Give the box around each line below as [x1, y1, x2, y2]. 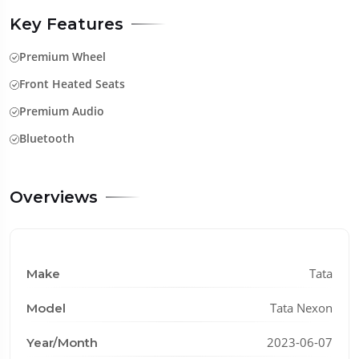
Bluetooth [19, 131, 75, 147]
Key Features [10, 14, 123, 34]
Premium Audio [19, 103, 104, 119]
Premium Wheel [19, 49, 106, 65]
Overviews [10, 188, 98, 208]
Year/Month [26, 335, 98, 351]
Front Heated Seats [19, 76, 125, 92]
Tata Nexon [270, 300, 333, 317]
